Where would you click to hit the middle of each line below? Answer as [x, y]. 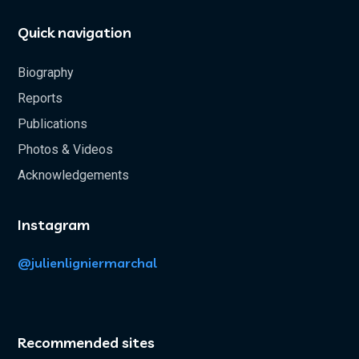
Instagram [54, 224]
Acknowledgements [74, 175]
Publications [53, 123]
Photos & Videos [66, 149]
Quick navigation [75, 32]
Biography [46, 72]
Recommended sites [87, 342]
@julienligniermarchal [88, 262]
